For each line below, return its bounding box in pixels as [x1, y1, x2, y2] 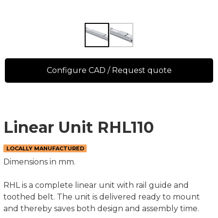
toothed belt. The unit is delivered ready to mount [3, 192, 200, 201]
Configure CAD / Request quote [46, 66, 172, 75]
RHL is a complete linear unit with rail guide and [3, 181, 189, 190]
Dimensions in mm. [3, 157, 75, 166]
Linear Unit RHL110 [3, 118, 154, 137]
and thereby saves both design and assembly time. [3, 204, 201, 213]
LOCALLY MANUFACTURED [6, 145, 84, 152]
